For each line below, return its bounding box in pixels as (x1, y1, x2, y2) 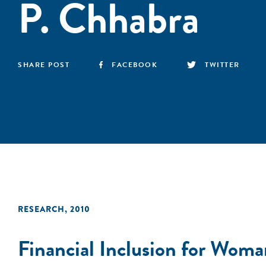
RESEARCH (18, 203, 65, 215)
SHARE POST (18, 59, 69, 70)
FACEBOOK (112, 59, 158, 70)
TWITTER (205, 59, 240, 70)
